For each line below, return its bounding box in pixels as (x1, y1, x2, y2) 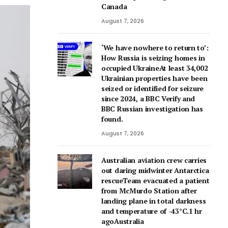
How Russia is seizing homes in (101, 53, 205, 63)
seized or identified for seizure (101, 83, 204, 93)
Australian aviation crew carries (101, 155, 207, 165)
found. (101, 114, 123, 124)
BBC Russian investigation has (101, 104, 203, 113)
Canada (101, 2, 127, 11)
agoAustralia (101, 216, 144, 226)
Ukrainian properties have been (101, 73, 208, 83)
